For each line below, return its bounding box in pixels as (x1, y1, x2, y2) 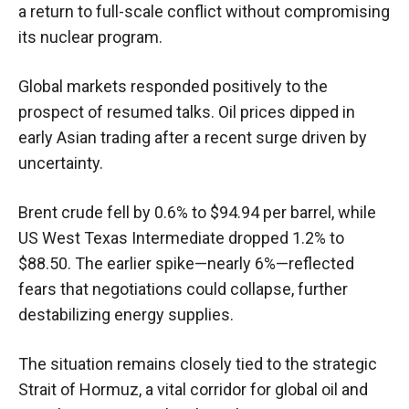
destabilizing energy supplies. (18, 305, 234, 325)
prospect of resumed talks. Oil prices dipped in (18, 102, 355, 122)
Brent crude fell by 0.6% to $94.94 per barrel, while (18, 203, 376, 223)
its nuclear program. (18, 27, 163, 47)
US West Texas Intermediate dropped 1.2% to (18, 228, 344, 248)
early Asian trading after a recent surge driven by (18, 128, 367, 148)
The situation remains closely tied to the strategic (18, 354, 377, 374)
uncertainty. (18, 153, 103, 173)
